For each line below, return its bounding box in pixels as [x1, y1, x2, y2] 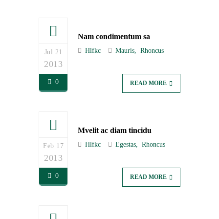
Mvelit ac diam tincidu [78, 126, 152, 134]
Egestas [115, 141, 136, 148]
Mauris [115, 47, 134, 54]
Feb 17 [43, 142, 64, 150]
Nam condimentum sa [78, 32, 150, 41]
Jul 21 [44, 48, 63, 56]
